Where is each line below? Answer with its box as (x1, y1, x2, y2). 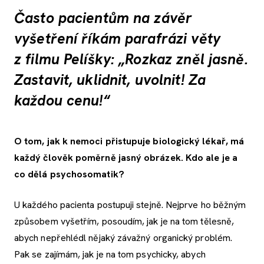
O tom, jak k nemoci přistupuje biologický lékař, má (14, 134, 245, 147)
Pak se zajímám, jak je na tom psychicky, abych (14, 247, 206, 260)
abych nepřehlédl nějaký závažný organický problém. (14, 231, 233, 244)
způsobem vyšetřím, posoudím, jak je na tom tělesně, (14, 214, 235, 227)
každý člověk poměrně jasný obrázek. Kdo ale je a (14, 151, 237, 164)
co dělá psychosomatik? (14, 167, 124, 180)
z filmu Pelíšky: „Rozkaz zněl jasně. (14, 49, 248, 70)
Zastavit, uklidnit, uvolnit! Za (14, 70, 206, 90)
